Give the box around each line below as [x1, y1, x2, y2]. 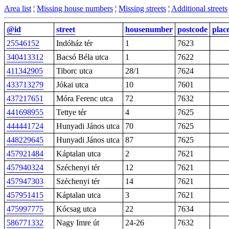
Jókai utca [56, 80, 88, 89]
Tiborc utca [56, 66, 93, 75]
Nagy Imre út [56, 218, 99, 227]
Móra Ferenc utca [56, 94, 113, 103]
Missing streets [119, 4, 166, 13]
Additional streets [171, 4, 227, 13]
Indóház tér [56, 39, 93, 48]
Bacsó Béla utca [56, 53, 108, 61]
